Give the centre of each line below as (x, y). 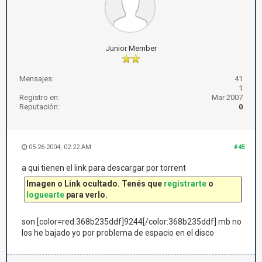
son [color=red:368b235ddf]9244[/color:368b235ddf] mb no (132, 222)
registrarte (185, 184)
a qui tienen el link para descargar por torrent (104, 168)
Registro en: (39, 97)
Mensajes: (37, 79)
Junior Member (131, 48)
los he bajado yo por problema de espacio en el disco (118, 233)
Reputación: (39, 107)
